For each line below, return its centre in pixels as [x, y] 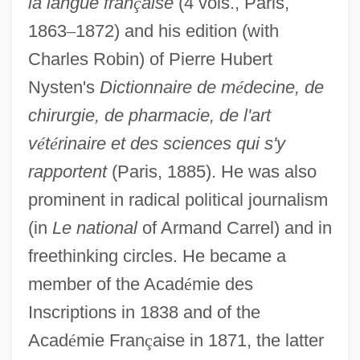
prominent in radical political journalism [178, 199]
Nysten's [63, 87]
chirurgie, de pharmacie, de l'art [149, 115]
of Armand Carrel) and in [234, 227]
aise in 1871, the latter [238, 340]
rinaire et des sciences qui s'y [171, 143]
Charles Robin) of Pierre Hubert [150, 59]
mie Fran [110, 340]
